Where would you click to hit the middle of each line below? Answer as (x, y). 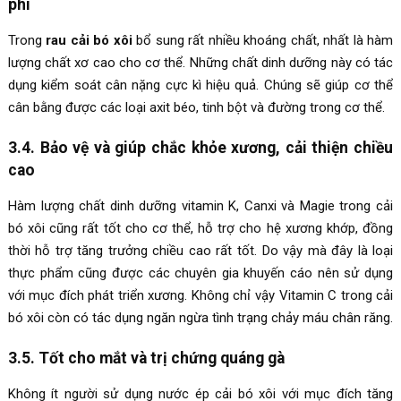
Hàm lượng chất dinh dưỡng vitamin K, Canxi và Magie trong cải (200, 205)
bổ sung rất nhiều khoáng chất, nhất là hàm (263, 40)
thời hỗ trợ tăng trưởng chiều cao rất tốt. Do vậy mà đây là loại (200, 250)
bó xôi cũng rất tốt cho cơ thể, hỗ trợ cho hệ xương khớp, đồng (200, 228)
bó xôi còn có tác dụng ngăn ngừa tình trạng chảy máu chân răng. (200, 317)
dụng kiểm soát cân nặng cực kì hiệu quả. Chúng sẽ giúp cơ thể (200, 85)
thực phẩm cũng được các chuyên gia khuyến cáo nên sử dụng (200, 273)
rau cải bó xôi (89, 40)
